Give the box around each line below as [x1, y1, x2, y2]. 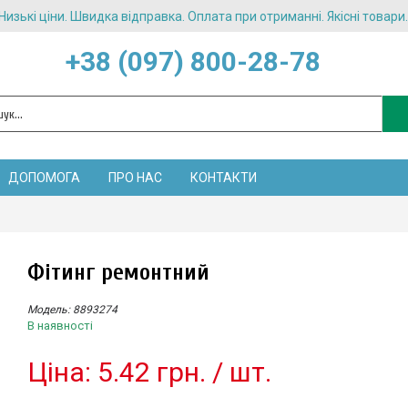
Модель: [27, 303, 73, 316]
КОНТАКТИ [190, 170, 257, 185]
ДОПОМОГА [8, 170, 80, 185]
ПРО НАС [108, 170, 162, 185]
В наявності [27, 319, 93, 332]
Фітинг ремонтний [27, 260, 209, 286]
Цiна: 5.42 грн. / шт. [27, 356, 271, 388]
